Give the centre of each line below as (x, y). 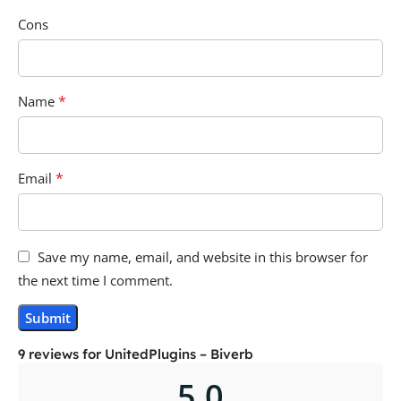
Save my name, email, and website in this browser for (203, 256)
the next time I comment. (95, 280)
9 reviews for (61, 354)
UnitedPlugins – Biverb (179, 354)
